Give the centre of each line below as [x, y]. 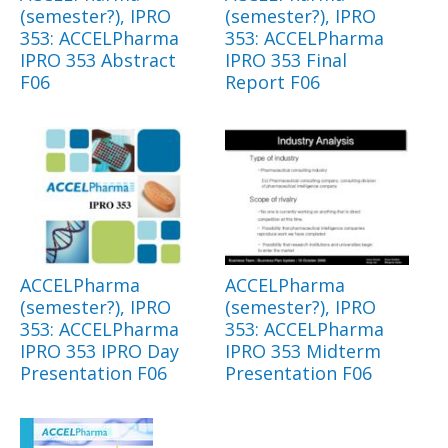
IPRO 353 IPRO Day [99, 351]
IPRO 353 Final [286, 60]
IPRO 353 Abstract [98, 60]
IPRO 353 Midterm [303, 351]
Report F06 [272, 82]
